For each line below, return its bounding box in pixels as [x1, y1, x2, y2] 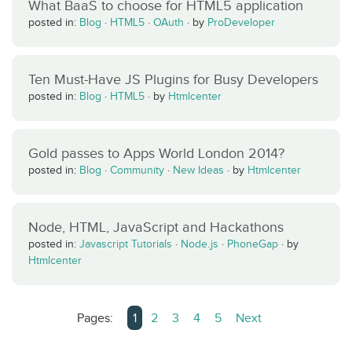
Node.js [181, 238, 218, 250]
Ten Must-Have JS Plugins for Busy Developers [28, 71, 318, 87]
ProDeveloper [207, 16, 275, 28]
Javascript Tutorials [79, 238, 172, 250]
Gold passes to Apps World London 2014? [28, 145, 284, 161]
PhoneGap [227, 238, 278, 250]
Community [110, 164, 164, 176]
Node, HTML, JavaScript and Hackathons [28, 219, 284, 235]
